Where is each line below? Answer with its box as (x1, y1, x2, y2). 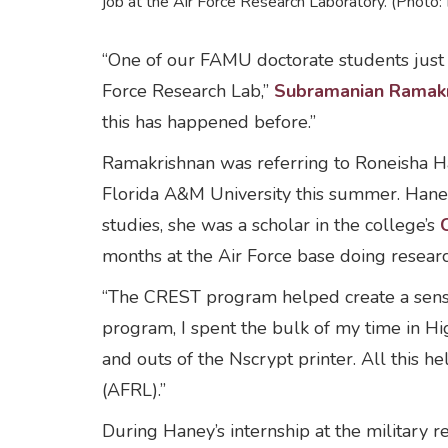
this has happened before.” (102, 110, 316, 134)
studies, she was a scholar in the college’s (102, 213, 440, 237)
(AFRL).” (102, 378, 166, 402)
